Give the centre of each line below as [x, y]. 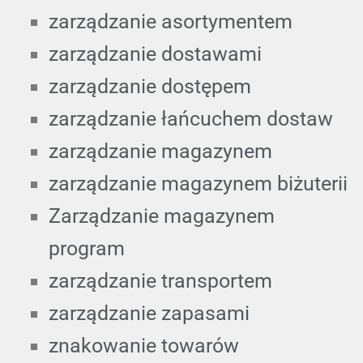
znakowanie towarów [144, 345]
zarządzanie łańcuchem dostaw [191, 118]
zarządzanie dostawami [155, 53]
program [87, 248]
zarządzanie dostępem [150, 86]
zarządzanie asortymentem [171, 21]
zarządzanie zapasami [149, 313]
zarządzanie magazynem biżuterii [198, 183]
